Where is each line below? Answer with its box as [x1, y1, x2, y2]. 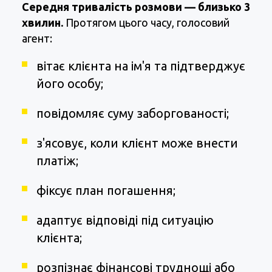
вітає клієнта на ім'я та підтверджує [36, 59, 245, 73]
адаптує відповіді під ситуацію [36, 213, 214, 228]
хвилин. [22, 16, 63, 29]
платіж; [36, 154, 78, 168]
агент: [22, 32, 52, 45]
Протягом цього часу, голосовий [63, 16, 229, 29]
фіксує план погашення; [36, 183, 175, 198]
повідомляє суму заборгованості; [36, 106, 229, 121]
